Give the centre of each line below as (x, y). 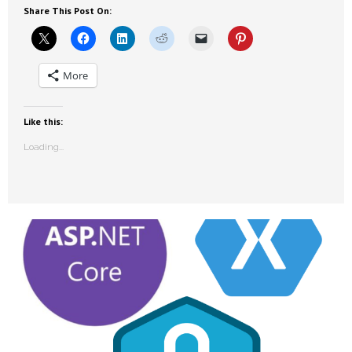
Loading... (44, 147)
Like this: (43, 122)
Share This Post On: (68, 11)
